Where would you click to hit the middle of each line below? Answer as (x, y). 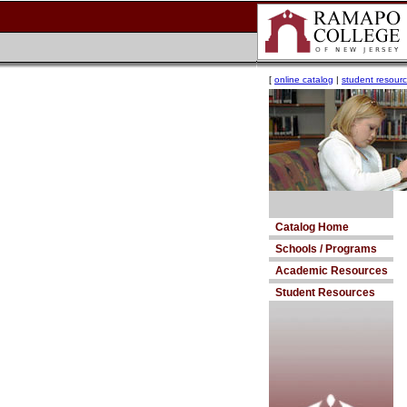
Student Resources (325, 293)
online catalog (304, 79)
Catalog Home (312, 227)
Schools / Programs (326, 249)
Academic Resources (332, 271)
